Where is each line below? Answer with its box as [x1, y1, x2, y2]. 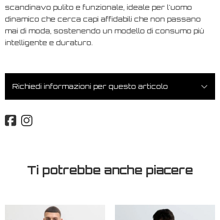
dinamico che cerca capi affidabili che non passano [5, 15, 201, 24]
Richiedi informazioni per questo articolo [12, 82, 168, 91]
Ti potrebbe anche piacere [27, 163, 193, 178]
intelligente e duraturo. [5, 38, 93, 47]
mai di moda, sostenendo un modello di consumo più [5, 27, 204, 35]
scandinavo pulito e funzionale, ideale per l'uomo [5, 3, 192, 12]
